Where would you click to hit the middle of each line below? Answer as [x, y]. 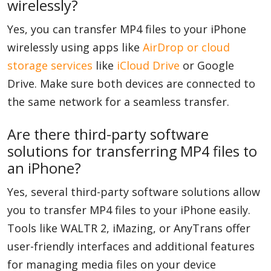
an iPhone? [44, 168]
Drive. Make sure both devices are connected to [131, 83]
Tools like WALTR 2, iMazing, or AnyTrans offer [129, 228]
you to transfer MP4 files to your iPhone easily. [129, 210]
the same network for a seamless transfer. [118, 102]
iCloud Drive [148, 65]
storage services [50, 65]
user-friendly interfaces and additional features [131, 246]
